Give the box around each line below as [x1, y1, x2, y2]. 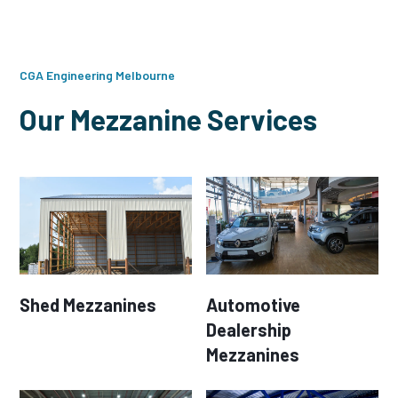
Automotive [206, 293, 300, 315]
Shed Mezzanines [20, 293, 157, 315]
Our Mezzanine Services [20, 101, 318, 136]
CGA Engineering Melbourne [20, 67, 176, 83]
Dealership [206, 318, 291, 340]
